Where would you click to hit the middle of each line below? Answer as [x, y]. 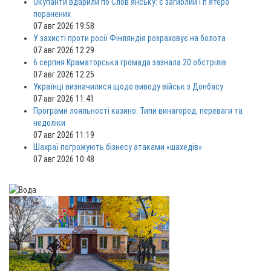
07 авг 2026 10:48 [64, 159]
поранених [52, 14]
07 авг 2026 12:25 [64, 74]
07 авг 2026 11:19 [64, 135]
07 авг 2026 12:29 [64, 50]
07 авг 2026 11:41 [64, 99]
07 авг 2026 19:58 [64, 26]
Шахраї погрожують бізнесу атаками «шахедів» [118, 147]
